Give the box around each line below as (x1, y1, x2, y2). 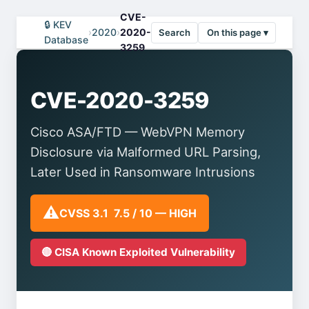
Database (44, 34, 88, 46)
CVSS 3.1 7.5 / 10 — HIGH (59, 206, 197, 220)
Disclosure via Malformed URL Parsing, (30, 144, 261, 159)
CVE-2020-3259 (30, 87, 210, 114)
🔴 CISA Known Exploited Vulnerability (41, 246, 235, 259)
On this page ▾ (207, 26, 268, 38)
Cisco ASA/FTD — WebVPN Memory (30, 124, 245, 139)
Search (159, 26, 190, 38)
